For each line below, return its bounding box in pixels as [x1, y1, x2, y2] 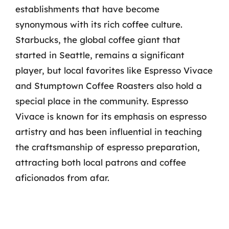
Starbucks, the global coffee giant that [15, 34, 180, 45]
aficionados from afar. [15, 172, 109, 183]
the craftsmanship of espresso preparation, [15, 141, 200, 152]
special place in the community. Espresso [15, 95, 188, 106]
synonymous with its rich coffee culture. [15, 18, 182, 30]
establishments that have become [15, 3, 159, 14]
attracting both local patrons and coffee [15, 156, 186, 168]
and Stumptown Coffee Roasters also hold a [15, 80, 202, 91]
